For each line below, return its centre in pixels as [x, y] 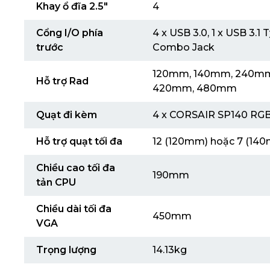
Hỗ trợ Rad [62, 81]
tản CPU [56, 182]
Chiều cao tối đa [76, 168]
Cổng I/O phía [70, 33]
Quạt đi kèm [67, 115]
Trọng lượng [66, 250]
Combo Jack [184, 47]
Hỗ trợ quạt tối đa [79, 141]
